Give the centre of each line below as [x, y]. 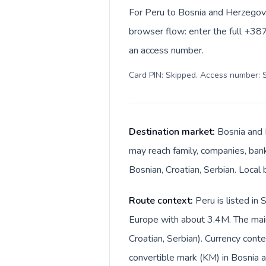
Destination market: [173, 132]
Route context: [162, 201]
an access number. [166, 50]
